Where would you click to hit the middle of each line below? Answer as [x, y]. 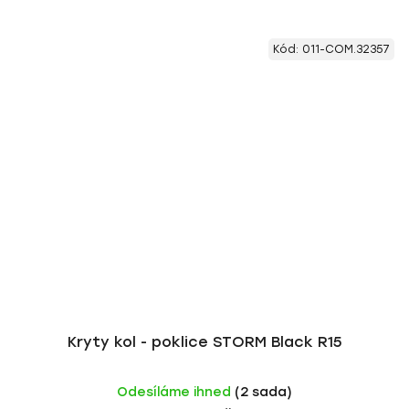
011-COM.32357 [346, 49]
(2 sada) [263, 392]
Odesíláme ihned [176, 392]
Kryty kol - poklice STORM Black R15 [204, 342]
